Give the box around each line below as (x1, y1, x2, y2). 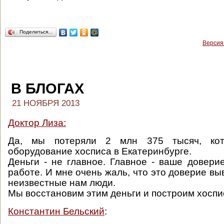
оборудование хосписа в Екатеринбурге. (8, 146, 191, 156)
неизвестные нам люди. (8, 177, 118, 188)
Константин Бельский (8, 206, 104, 216)
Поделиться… (19, 29, 53, 34)
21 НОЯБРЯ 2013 (12, 98, 79, 108)
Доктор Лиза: (8, 117, 66, 128)
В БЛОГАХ (11, 80, 84, 96)
